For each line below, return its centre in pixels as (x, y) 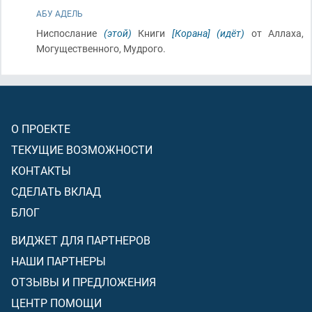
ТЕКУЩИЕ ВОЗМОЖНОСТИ (82, 149)
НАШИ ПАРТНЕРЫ (58, 261)
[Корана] (191, 33)
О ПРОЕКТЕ (41, 128)
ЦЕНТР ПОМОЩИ (56, 303)
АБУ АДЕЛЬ (60, 13)
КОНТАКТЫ (41, 170)
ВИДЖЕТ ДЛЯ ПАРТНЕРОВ (81, 240)
